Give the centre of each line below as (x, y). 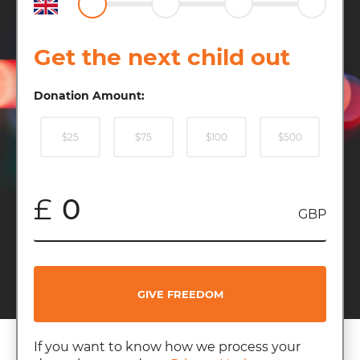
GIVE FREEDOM (180, 294)
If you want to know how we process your (167, 346)
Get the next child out (162, 57)
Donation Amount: (89, 95)
